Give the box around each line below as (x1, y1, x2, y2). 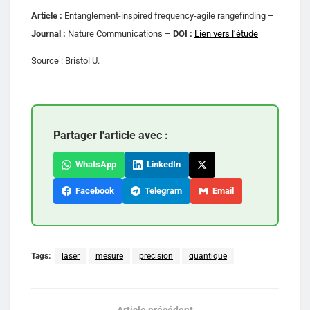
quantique (189, 250, 227, 261)
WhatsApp (71, 158, 116, 170)
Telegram (140, 185, 182, 196)
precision (139, 250, 173, 261)
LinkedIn (143, 158, 181, 170)
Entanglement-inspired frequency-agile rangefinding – (62, 10, 274, 21)
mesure (95, 250, 123, 261)
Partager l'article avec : (53, 128, 168, 142)
